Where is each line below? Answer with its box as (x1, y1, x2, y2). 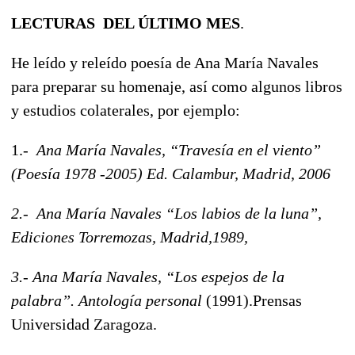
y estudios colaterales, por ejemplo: (11, 101, 240, 119)
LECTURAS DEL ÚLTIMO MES (11, 13, 240, 32)
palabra (11, 291, 62, 309)
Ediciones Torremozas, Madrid (11, 227, 208, 246)
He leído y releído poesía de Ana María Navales (11, 53, 319, 71)
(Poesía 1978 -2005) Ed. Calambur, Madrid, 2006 (11, 164, 330, 182)
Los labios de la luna (174, 204, 309, 222)
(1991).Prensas (202, 291, 302, 309)
